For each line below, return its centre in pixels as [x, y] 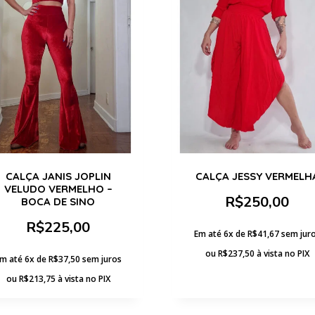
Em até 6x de [220, 233]
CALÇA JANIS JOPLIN [58, 176]
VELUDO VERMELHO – [58, 188]
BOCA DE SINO [58, 201]
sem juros [102, 259]
